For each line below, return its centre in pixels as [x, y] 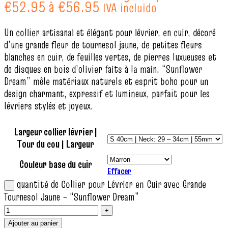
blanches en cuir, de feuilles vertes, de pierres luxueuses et [110, 57]
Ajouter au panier [33, 223]
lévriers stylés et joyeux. [49, 106]
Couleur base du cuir [55, 164]
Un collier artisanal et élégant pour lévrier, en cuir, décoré [110, 33]
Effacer [120, 171]
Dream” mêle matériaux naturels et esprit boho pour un [106, 81]
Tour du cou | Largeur [55, 144]
